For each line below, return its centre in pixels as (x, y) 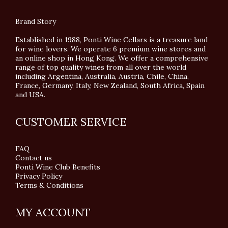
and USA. (32, 95)
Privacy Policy (40, 176)
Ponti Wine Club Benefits (58, 167)
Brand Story (36, 21)
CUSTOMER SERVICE (71, 122)
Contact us (34, 158)
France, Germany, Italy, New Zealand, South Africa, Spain (110, 85)
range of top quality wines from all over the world (101, 67)
